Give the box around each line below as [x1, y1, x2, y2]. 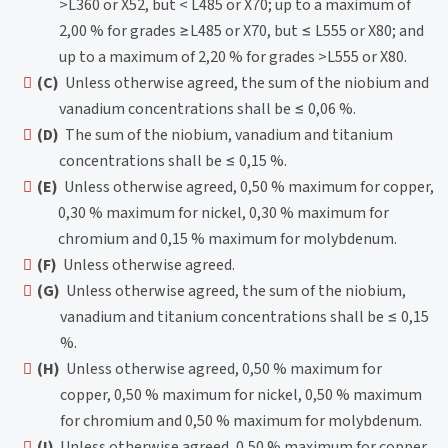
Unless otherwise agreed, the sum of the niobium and [59, 72, 430, 95]
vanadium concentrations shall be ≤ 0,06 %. [59, 98, 357, 121]
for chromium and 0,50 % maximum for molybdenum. [60, 410, 423, 433]
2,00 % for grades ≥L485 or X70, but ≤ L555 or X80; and [59, 20, 425, 43]
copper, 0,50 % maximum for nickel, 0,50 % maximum [60, 384, 423, 407]
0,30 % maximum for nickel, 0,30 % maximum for [58, 202, 390, 225]
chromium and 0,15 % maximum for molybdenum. [58, 228, 398, 251]
